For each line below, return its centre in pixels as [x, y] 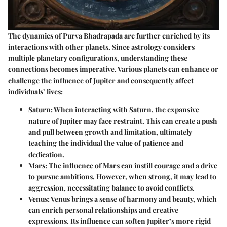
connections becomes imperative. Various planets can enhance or [113, 69]
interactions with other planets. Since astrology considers [101, 47]
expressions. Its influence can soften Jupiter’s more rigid [120, 221]
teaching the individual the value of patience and [106, 143]
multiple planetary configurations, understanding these [98, 58]
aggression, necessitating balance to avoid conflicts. [111, 187]
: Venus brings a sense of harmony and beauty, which [132, 199]
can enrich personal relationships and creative [103, 210]
